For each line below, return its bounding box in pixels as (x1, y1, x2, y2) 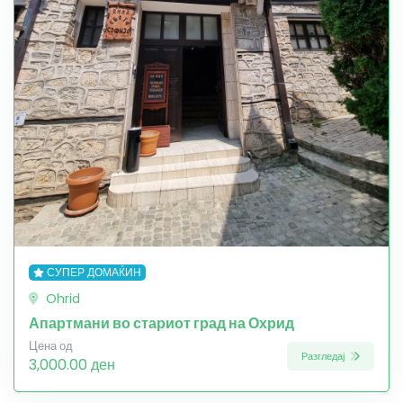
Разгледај (301, 348, 347, 363)
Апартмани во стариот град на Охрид (29, 313, 294, 335)
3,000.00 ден (29, 354, 115, 376)
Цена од (29, 338, 73, 354)
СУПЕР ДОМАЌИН (46, 264, 141, 281)
